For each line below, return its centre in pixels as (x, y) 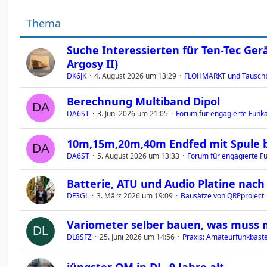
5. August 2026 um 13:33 (139, 156)
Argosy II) (93, 64)
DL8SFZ (80, 237)
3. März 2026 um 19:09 (135, 195)
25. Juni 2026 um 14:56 (137, 237)
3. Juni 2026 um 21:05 (133, 113)
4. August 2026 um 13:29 (136, 76)
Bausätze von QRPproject (223, 195)
